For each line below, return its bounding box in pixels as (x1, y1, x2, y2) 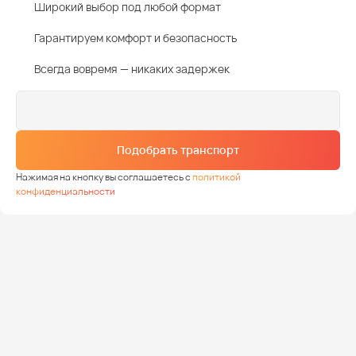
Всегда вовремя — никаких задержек (34, 60, 230, 76)
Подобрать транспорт (117, 141, 239, 157)
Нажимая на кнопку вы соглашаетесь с (16, 169, 192, 184)
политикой (192, 169, 241, 184)
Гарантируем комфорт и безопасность (34, 29, 237, 45)
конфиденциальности (16, 184, 115, 198)
